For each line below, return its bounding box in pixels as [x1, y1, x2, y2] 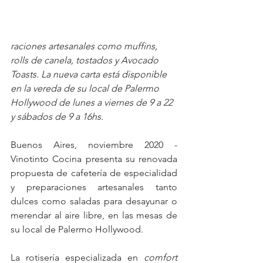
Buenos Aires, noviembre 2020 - [11, 139, 177, 151]
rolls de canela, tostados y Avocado [11, 55, 161, 66]
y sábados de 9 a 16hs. [11, 111, 103, 123]
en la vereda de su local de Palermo [11, 83, 161, 95]
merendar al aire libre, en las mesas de [11, 210, 177, 221]
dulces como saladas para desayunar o [11, 195, 177, 207]
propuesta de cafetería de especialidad [11, 167, 177, 179]
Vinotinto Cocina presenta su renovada [11, 153, 177, 165]
